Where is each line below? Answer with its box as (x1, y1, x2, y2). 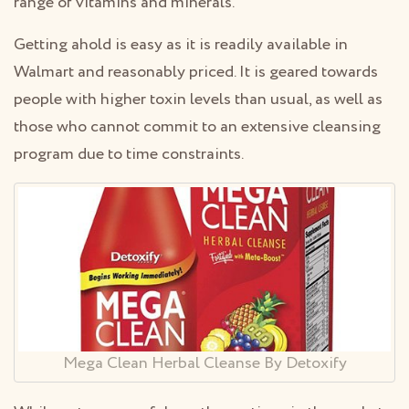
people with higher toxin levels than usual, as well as (14, 88, 383, 111)
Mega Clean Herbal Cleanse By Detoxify (62, 351, 347, 376)
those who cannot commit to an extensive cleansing (14, 115, 381, 139)
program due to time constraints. (14, 142, 244, 166)
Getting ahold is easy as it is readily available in (14, 33, 348, 57)
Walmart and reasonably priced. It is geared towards (14, 60, 378, 84)
